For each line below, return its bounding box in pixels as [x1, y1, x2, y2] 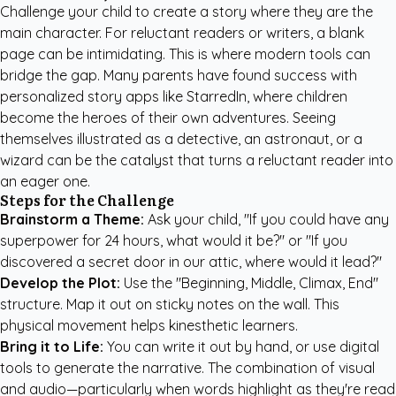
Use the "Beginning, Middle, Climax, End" [120, 274, 378, 292]
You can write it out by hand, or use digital [103, 338, 379, 355]
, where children [247, 88, 347, 105]
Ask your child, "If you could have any [144, 210, 389, 228]
